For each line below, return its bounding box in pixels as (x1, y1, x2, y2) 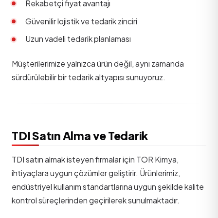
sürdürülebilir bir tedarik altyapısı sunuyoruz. (12, 72, 165, 82)
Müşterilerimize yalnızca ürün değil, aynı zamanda (12, 58, 184, 69)
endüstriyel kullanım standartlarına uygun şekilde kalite (12, 181, 204, 192)
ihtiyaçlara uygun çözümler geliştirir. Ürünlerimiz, (12, 167, 180, 178)
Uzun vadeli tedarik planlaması (25, 34, 131, 44)
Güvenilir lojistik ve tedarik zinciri (25, 16, 137, 26)
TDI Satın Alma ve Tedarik (12, 128, 148, 143)
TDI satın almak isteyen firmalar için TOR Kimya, (12, 154, 179, 164)
